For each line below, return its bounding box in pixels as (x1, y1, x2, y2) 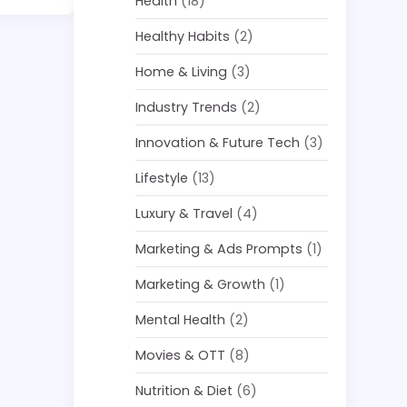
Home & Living (135, 63, 228, 81)
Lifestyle (135, 169, 189, 187)
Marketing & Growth (135, 275, 266, 293)
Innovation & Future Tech (135, 134, 301, 152)
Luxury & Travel (135, 204, 233, 223)
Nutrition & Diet (135, 382, 233, 400)
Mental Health (135, 311, 226, 329)
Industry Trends (135, 98, 238, 116)
